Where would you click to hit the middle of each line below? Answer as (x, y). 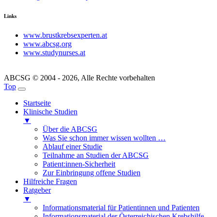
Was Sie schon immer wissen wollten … (104, 138)
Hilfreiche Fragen (50, 182)
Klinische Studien (50, 112)
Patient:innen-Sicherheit (79, 164)
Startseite (37, 103)
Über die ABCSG (70, 129)
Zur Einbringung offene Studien (92, 173)
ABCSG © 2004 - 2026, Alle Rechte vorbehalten (79, 78)
